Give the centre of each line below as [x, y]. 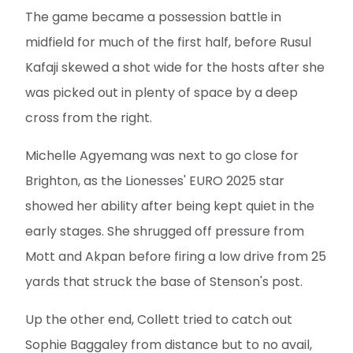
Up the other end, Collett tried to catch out [159, 320]
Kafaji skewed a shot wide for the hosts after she [175, 68]
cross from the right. [89, 118]
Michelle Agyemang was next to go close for [162, 156]
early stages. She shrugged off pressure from [165, 232]
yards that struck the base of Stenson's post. [164, 282]
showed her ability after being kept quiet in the [170, 206]
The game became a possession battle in [153, 17]
